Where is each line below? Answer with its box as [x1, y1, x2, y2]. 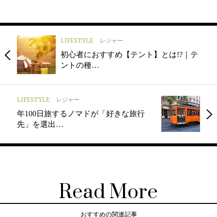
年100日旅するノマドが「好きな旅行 [17, 109, 145, 118]
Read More [59, 180, 158, 205]
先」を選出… [17, 120, 63, 129]
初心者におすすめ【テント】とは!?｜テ [61, 50, 198, 59]
